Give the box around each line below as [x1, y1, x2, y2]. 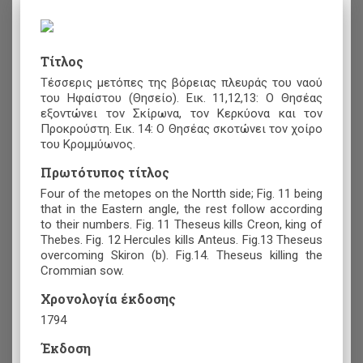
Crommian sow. [41, 263, 124, 278]
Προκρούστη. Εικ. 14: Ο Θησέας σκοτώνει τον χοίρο [41, 121, 322, 136]
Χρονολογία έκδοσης [41, 289, 176, 307]
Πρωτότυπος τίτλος [41, 163, 169, 181]
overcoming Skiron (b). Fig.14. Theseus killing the [41, 247, 322, 263]
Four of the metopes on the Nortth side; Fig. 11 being [41, 186, 322, 201]
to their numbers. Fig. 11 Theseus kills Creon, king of [41, 216, 322, 232]
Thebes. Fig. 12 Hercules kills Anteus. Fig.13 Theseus [41, 232, 322, 247]
